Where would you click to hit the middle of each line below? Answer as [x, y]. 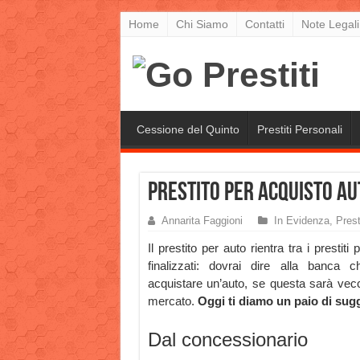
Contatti [264, 24]
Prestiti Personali [299, 130]
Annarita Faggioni [202, 221]
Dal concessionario [227, 340]
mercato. [172, 301]
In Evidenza [301, 221]
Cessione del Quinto [188, 130]
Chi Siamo [202, 24]
